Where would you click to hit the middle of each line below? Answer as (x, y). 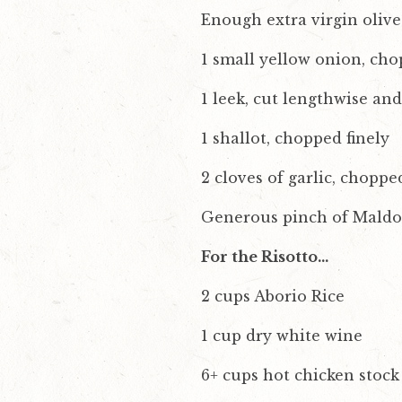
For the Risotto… (265, 257)
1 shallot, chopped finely (295, 139)
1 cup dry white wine (282, 336)
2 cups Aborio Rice (273, 297)
